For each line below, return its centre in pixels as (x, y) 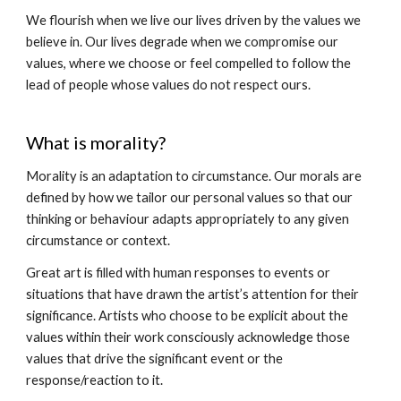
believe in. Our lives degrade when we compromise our (183, 42)
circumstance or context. (98, 240)
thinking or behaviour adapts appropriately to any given (188, 219)
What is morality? (96, 142)
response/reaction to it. (95, 380)
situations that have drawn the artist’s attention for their (193, 294)
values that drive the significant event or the (155, 358)
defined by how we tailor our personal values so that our (190, 197)
